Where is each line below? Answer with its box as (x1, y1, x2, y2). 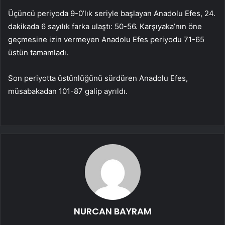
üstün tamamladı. (8, 48, 68, 58)
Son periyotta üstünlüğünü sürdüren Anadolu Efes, (8, 73, 188, 83)
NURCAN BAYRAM (73, 205, 152, 218)
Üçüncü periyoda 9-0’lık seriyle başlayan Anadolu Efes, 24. (8, 9, 215, 19)
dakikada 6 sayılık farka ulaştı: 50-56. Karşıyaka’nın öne (8, 22, 202, 32)
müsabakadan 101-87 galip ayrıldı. (8, 86, 128, 96)
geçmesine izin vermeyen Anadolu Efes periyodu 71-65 (8, 35, 204, 45)
